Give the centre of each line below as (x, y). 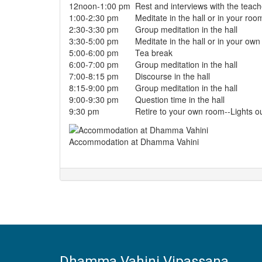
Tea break (154, 53)
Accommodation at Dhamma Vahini (134, 142)
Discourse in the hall (173, 76)
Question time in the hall (180, 99)
